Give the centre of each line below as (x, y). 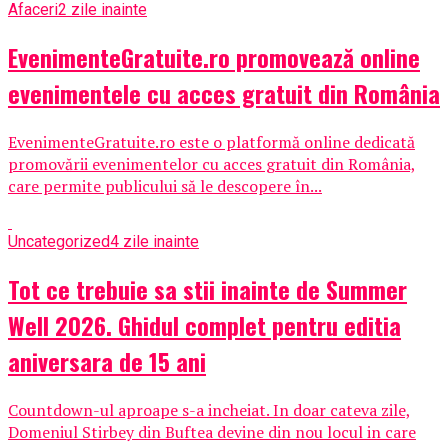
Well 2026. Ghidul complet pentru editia (204, 324)
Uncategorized (59, 241)
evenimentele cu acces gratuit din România (224, 93)
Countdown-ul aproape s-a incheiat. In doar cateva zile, (209, 409)
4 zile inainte (154, 241)
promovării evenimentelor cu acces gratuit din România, (212, 163)
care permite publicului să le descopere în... (165, 185)
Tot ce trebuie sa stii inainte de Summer (207, 288)
